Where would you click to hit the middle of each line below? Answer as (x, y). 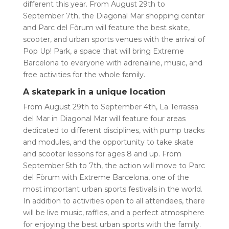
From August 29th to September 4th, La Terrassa (110, 107)
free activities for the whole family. (84, 74)
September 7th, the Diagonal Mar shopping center (113, 16)
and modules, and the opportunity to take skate (108, 142)
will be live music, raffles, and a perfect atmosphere (113, 212)
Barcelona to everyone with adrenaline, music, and (112, 63)
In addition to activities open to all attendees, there (114, 201)
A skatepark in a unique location (94, 91)
